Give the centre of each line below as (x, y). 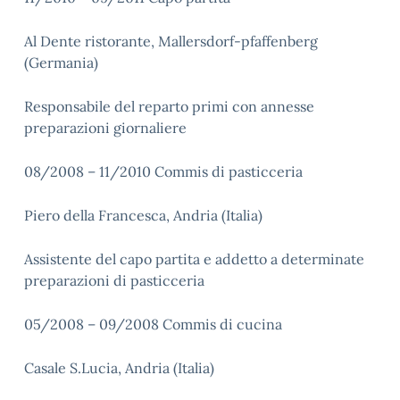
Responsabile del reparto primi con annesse (169, 106)
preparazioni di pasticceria (114, 280)
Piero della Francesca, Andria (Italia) (143, 215)
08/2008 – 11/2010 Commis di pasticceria (163, 171)
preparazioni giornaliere (105, 128)
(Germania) (61, 62)
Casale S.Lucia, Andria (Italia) (119, 368)
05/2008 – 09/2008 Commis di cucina (153, 324)
